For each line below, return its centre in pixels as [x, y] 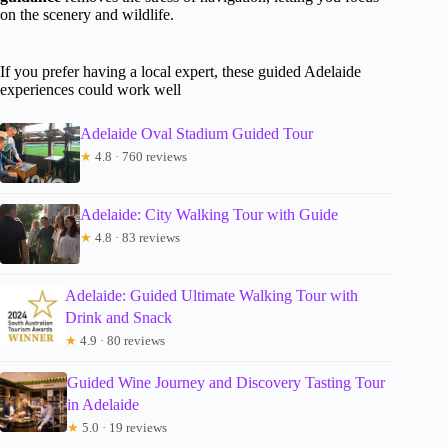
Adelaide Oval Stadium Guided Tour [196, 134]
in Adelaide [102, 405]
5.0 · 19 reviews [122, 428]
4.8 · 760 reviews [139, 157]
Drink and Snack [119, 318]
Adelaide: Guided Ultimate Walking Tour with [212, 296]
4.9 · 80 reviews [121, 341]
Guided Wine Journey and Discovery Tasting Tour [225, 383]
